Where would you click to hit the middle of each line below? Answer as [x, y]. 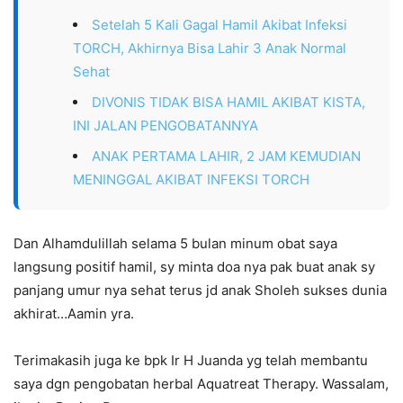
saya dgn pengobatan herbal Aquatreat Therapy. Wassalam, [201, 384]
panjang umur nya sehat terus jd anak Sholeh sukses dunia [200, 291]
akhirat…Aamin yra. [74, 314]
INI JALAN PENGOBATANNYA [166, 126]
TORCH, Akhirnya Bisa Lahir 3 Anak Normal [210, 49]
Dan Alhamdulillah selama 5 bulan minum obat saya [175, 244]
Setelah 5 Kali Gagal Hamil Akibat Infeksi [219, 25]
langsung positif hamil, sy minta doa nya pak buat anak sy [194, 267]
